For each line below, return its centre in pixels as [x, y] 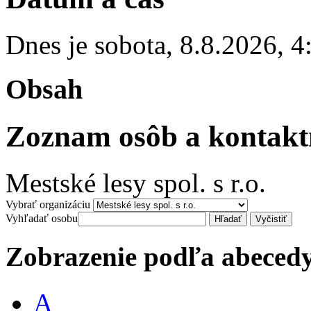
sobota [130, 44]
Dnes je [50, 44]
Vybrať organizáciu [48, 205]
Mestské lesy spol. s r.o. [136, 183]
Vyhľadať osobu [42, 219]
